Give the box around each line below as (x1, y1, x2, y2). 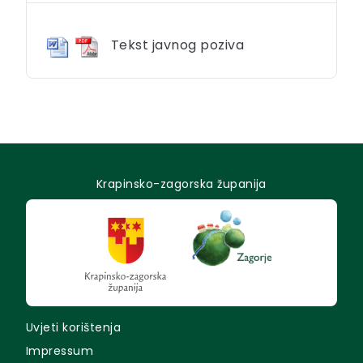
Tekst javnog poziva (111, 35, 245, 54)
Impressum (26, 343, 94, 360)
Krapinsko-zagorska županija (96, 176, 267, 193)
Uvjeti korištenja (26, 319, 122, 336)
